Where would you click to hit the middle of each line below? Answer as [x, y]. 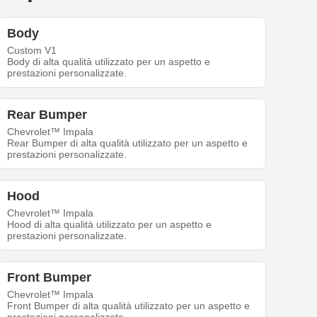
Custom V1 [32, 51]
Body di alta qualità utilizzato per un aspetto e [109, 62]
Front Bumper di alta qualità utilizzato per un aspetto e [129, 306]
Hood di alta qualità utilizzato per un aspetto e [110, 225]
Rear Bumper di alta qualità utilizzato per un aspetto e [128, 143]
